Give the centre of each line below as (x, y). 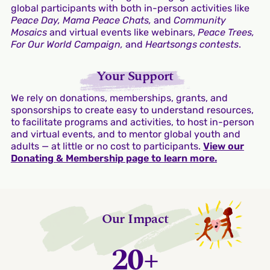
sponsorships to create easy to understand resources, (132, 110)
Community (198, 20)
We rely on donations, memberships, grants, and (119, 98)
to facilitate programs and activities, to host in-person (132, 122)
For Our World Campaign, (67, 44)
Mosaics (30, 32)
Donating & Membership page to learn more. (114, 158)
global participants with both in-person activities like (130, 8)
